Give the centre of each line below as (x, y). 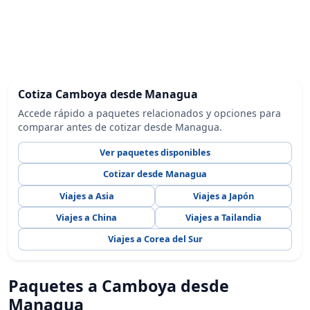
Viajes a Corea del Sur (155, 239)
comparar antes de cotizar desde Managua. (120, 127)
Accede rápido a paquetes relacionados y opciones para (150, 113)
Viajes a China (87, 218)
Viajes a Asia (86, 195)
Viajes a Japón (223, 195)
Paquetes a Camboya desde (119, 286)
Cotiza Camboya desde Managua (108, 94)
